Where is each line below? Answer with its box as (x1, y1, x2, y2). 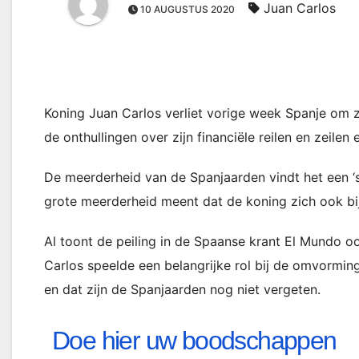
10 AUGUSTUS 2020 (138, 3, 237, 15)
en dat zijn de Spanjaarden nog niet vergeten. (44, 281, 321, 297)
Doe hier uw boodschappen (52, 326, 337, 355)
